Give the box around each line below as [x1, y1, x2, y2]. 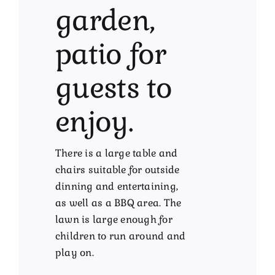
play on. [55, 246, 94, 260]
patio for [55, 36, 166, 73]
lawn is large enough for [55, 213, 172, 227]
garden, [55, 2, 155, 39]
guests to [55, 70, 172, 107]
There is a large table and [55, 147, 178, 160]
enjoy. [55, 104, 133, 141]
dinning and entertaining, [55, 180, 179, 193]
